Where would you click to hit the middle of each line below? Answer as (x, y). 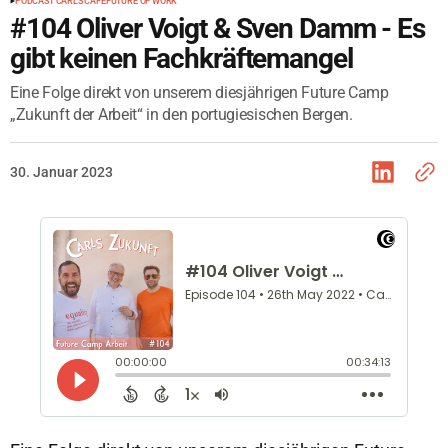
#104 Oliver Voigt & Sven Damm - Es (217, 28)
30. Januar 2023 (61, 172)
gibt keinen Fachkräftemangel (181, 58)
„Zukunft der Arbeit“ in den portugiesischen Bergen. (181, 114)
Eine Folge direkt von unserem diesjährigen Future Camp (199, 92)
